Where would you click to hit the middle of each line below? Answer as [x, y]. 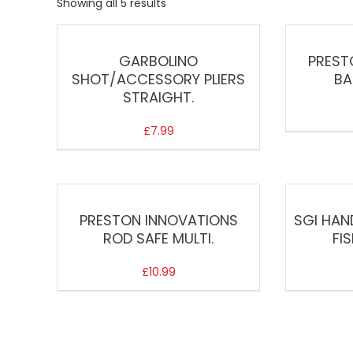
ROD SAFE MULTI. [159, 238]
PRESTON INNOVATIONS [158, 220]
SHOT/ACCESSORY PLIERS [159, 79]
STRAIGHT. [159, 97]
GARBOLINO [159, 61]
